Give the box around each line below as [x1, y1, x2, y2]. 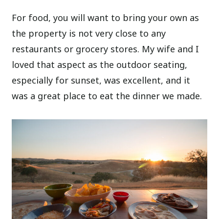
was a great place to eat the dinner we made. [12, 89, 202, 102]
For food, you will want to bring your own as [12, 11, 199, 23]
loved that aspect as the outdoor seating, [12, 58, 188, 70]
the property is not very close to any [12, 27, 166, 39]
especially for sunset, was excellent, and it [12, 74, 191, 86]
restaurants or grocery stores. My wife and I [12, 43, 199, 55]
